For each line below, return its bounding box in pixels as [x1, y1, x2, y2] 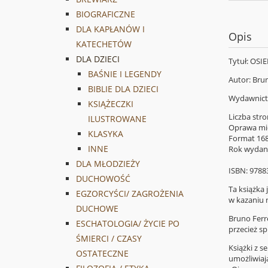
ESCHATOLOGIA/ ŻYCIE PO [76, 218, 179, 230]
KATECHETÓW [76, 38, 132, 50]
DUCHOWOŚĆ [76, 173, 130, 185]
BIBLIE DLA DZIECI [88, 83, 159, 95]
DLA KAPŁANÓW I [76, 23, 145, 35]
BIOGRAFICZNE [76, 8, 135, 20]
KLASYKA [88, 128, 123, 140]
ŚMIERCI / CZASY [76, 233, 142, 245]
